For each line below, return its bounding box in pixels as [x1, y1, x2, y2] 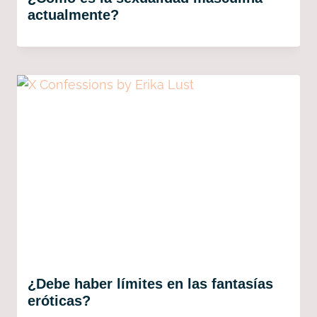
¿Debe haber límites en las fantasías [28, 276, 273, 292]
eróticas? [28, 293, 91, 309]
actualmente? [28, 7, 119, 23]
